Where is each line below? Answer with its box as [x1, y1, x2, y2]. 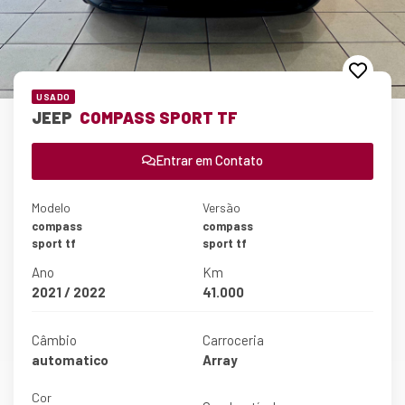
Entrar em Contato [155, 151, 263, 168]
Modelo [32, 199, 71, 215]
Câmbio [32, 331, 77, 348]
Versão [202, 199, 240, 215]
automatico [32, 351, 108, 368]
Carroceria [202, 331, 264, 348]
